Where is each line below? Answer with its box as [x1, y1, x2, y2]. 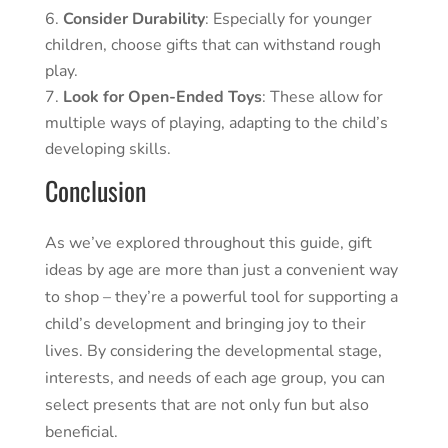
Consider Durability [62, 8, 205, 31]
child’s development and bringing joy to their [44, 313, 366, 336]
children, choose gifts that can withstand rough [44, 34, 381, 57]
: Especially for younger [204, 8, 372, 31]
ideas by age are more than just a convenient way [44, 259, 398, 282]
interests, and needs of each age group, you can [44, 367, 385, 390]
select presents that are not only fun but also [44, 394, 369, 417]
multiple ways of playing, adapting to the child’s [44, 112, 388, 135]
